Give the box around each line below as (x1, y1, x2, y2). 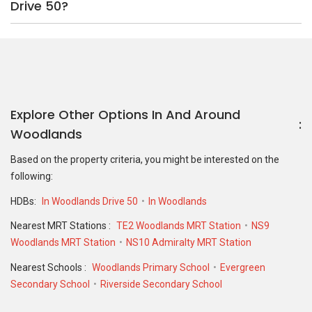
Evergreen (220, 261, 265, 273)
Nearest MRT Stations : (10, 220, 113, 232)
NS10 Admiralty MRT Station (126, 237, 251, 249)
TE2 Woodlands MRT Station (116, 220, 241, 232)
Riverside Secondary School (100, 278, 222, 290)
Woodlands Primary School (92, 261, 210, 273)
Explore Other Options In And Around (10, 106, 240, 124)
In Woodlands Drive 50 (42, 195, 140, 207)
